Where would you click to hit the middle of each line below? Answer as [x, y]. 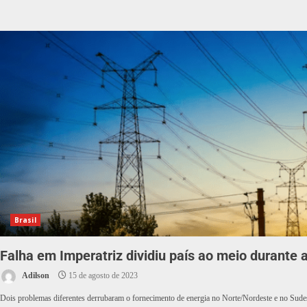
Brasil [25, 220]
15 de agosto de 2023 [102, 276]
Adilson [35, 276]
